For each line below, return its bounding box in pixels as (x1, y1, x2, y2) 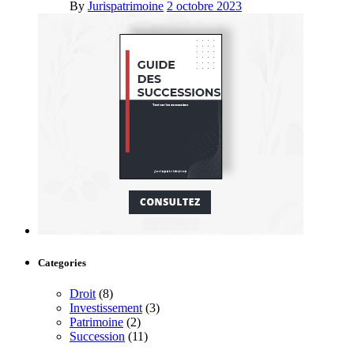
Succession (70, 330, 125, 344)
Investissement (70, 301, 142, 315)
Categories (38, 257, 86, 269)
